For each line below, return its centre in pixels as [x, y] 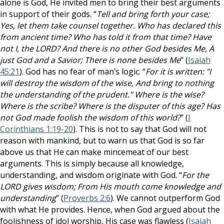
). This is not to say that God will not [140, 129]
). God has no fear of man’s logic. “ [82, 71]
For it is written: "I [178, 71]
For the [195, 175]
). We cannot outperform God [165, 198]
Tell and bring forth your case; [153, 14]
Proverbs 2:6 [87, 198]
